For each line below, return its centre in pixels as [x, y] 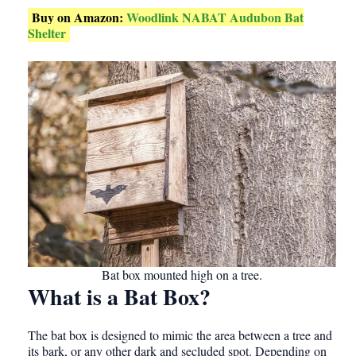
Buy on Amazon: [79, 17]
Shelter [47, 33]
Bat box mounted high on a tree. [182, 275]
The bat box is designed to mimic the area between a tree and [180, 335]
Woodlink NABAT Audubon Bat [215, 17]
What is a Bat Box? [119, 297]
